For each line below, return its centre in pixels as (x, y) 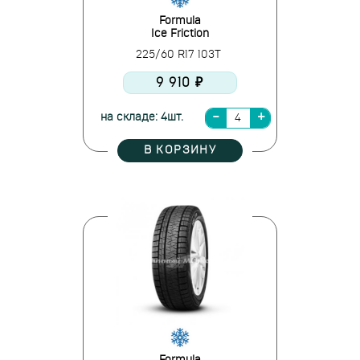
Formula (180, 21)
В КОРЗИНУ (180, 150)
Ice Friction (180, 34)
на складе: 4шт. (141, 117)
